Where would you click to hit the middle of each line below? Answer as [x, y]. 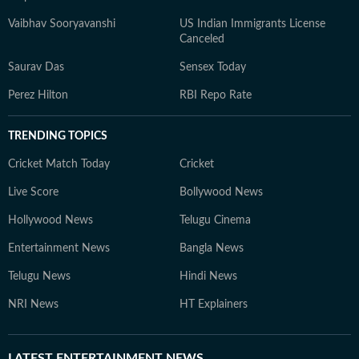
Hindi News [208, 276]
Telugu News [39, 276]
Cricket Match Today [59, 164]
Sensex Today [213, 67]
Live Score [33, 192]
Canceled [202, 39]
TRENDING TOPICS [58, 136]
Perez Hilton [38, 95]
